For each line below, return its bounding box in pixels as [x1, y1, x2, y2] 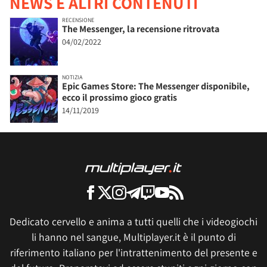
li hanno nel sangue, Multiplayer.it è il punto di [31, 230, 236, 244]
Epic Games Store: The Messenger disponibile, [62, 80, 250, 93]
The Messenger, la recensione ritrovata [62, 23, 219, 36]
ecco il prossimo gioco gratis [62, 91, 177, 104]
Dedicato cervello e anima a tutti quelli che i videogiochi [10, 215, 257, 229]
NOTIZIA [62, 73, 82, 82]
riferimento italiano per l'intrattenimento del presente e [10, 246, 257, 260]
